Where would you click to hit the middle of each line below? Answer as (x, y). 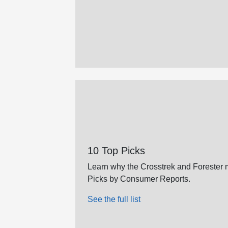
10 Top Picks (116, 151)
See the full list (114, 199)
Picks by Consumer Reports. (139, 179)
